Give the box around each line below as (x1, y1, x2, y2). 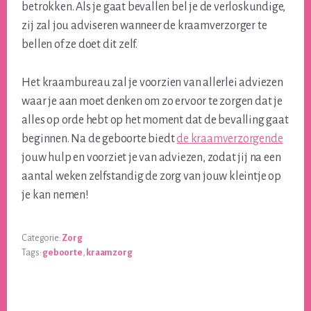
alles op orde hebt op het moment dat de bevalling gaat (22, 114, 289, 127)
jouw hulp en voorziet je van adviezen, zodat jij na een (22, 151, 281, 165)
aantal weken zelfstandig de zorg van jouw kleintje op (22, 170, 281, 183)
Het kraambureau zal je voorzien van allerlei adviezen (22, 76, 283, 90)
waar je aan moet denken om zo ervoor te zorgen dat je (22, 95, 283, 108)
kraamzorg (86, 248, 133, 258)
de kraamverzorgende (176, 133, 283, 146)
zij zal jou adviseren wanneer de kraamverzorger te (22, 19, 267, 33)
